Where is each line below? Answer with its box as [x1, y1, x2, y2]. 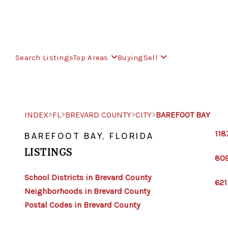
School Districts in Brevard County [24, 173, 151, 182]
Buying [118, 52, 144, 62]
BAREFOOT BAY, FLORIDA [24, 130, 154, 141]
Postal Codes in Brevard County [24, 200, 140, 210]
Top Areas [73, 52, 108, 62]
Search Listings [15, 52, 74, 62]
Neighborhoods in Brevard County [24, 186, 150, 196]
